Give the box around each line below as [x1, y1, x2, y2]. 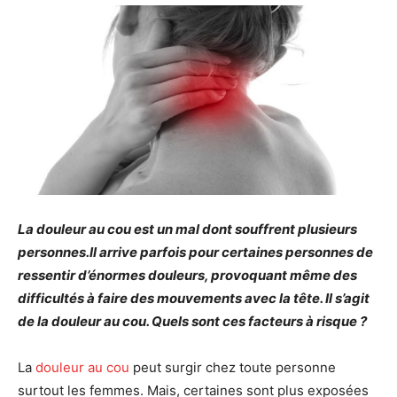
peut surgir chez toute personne [129, 358, 336, 376]
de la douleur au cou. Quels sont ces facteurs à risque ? [18, 312, 367, 330]
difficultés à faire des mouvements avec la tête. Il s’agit [18, 289, 370, 307]
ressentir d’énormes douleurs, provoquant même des [18, 266, 357, 284]
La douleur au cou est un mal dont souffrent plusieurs [18, 220, 357, 237]
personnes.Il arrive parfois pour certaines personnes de [18, 243, 373, 261]
